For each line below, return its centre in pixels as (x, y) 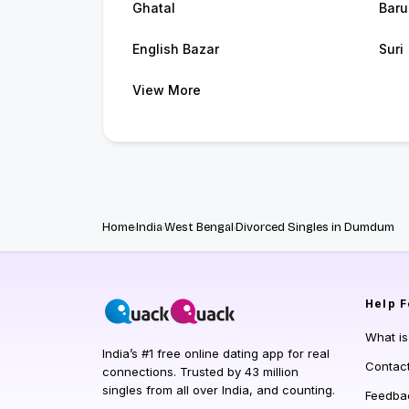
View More (167, 90)
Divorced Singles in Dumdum (315, 228)
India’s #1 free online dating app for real (216, 354)
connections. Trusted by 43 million (200, 372)
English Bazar (176, 49)
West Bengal (199, 228)
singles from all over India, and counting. (219, 390)
